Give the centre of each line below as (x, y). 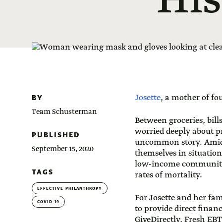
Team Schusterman (64, 112)
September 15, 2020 (63, 149)
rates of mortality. (170, 175)
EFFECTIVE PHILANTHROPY (70, 189)
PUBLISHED (56, 135)
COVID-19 (49, 202)
